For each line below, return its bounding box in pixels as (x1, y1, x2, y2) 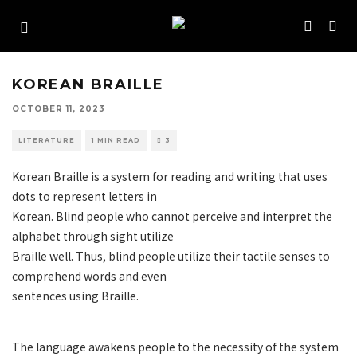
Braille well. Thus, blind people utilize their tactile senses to (12, 248, 330, 264)
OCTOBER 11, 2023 (12, 104, 105, 114)
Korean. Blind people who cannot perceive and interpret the (12, 208, 332, 224)
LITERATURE (18, 136, 75, 144)
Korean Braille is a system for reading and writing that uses (12, 168, 328, 184)
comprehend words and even (12, 268, 167, 284)
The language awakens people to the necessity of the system (12, 339, 339, 355)
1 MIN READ (92, 136, 140, 144)
